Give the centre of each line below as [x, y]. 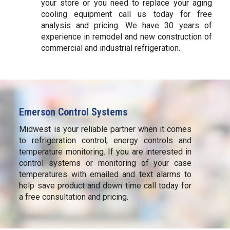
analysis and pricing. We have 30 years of [126, 26]
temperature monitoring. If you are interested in [106, 152]
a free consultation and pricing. [74, 197]
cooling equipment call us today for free [126, 14]
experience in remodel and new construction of [126, 37]
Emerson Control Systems [73, 112]
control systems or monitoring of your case [106, 163]
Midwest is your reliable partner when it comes [106, 129]
